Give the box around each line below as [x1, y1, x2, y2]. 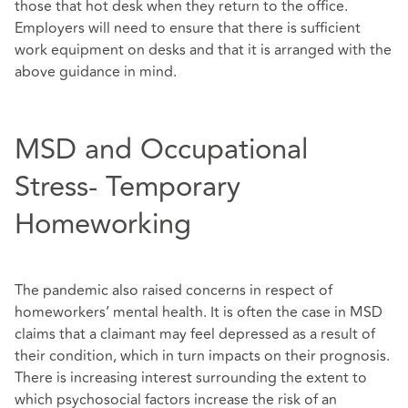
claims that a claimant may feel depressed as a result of [15, 323, 375, 346]
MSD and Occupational [15, 127, 308, 171]
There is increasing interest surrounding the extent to [15, 367, 367, 390]
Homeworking [15, 201, 191, 246]
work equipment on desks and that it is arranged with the [15, 39, 392, 62]
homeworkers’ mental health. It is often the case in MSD [15, 301, 382, 324]
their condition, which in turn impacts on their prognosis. [15, 345, 390, 368]
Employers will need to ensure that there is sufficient [15, 17, 361, 40]
